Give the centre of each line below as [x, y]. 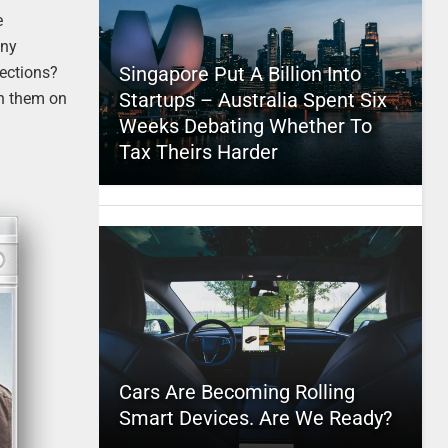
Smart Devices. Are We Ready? [255, 418]
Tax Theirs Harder [198, 152]
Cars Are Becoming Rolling [236, 392]
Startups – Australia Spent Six [252, 100]
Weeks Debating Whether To [245, 126]
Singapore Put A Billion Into [239, 74]
